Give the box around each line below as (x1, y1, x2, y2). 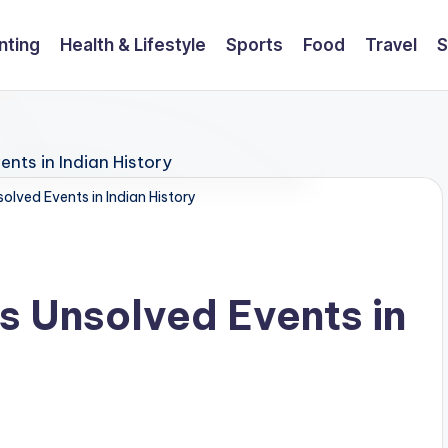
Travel (364, 34, 417, 55)
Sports (225, 34, 283, 55)
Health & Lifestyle (59, 34, 206, 55)
